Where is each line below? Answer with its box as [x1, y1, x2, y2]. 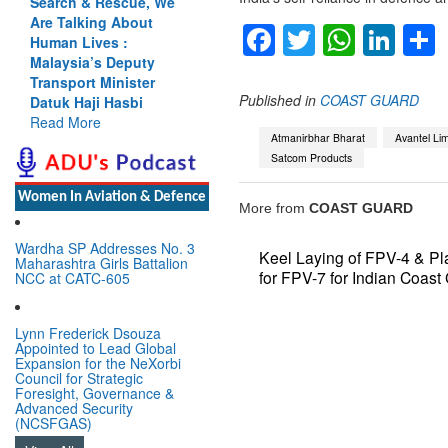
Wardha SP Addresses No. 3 [15, 237, 195, 258]
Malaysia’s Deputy [30, 51, 155, 72]
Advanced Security [15, 397, 133, 418]
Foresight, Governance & [15, 382, 174, 403]
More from [239, 200, 309, 217]
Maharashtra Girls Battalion [15, 252, 188, 273]
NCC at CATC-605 [15, 267, 130, 288]
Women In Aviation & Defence [18, 189, 206, 205]
